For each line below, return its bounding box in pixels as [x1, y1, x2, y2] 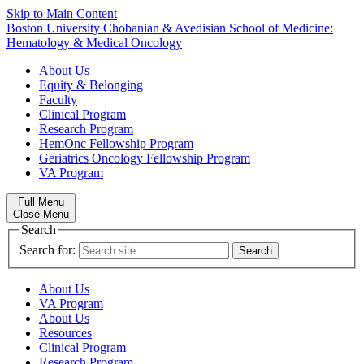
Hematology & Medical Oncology [6, 36, 182, 50]
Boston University [6, 21, 100, 35]
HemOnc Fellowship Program [39, 136, 193, 150]
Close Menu [13, 208, 69, 220]
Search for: [19, 242, 76, 257]
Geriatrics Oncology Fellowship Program [39, 151, 250, 165]
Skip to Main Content [6, 6, 117, 20]
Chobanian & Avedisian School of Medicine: [103, 21, 333, 35]
